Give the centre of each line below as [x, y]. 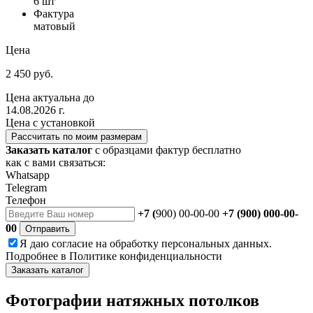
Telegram [26, 187]
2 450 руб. [29, 73]
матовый [54, 26]
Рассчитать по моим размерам [77, 136]
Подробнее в [37, 256]
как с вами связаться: [56, 162]
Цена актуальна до [50, 97]
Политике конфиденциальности [146, 256]
